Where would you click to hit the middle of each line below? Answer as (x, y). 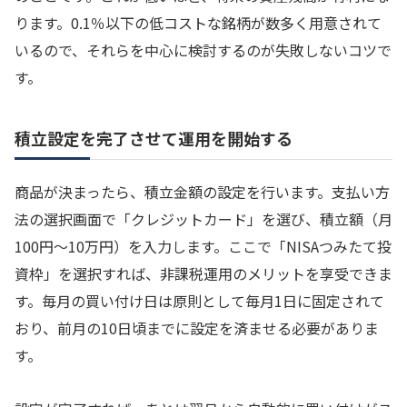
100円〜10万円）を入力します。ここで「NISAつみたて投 (203, 246)
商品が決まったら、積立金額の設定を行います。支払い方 (202, 191)
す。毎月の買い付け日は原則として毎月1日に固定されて (199, 300)
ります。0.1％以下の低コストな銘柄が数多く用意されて (198, 23)
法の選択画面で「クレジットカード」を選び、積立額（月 (203, 218)
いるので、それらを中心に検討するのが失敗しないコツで (203, 50)
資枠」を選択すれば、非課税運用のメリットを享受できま (203, 273)
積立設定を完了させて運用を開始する (154, 138)
